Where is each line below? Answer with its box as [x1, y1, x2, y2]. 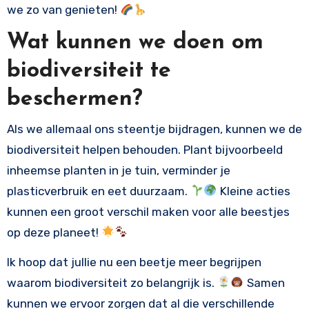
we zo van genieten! [6, 3, 120, 17]
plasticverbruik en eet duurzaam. [6, 183, 190, 198]
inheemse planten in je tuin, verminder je [6, 163, 230, 177]
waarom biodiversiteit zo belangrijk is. [6, 275, 217, 290]
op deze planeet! [6, 225, 101, 239]
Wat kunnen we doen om [6, 32, 263, 54]
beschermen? [6, 88, 143, 111]
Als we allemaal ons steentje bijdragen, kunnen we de [6, 121, 302, 136]
